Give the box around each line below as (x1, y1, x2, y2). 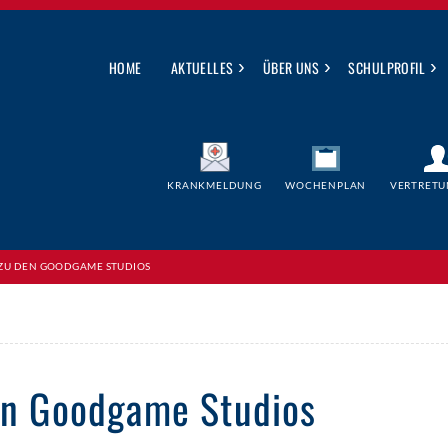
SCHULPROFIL (348, 57, 426, 78)
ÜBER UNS (262, 57, 320, 78)
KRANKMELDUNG (167, 179, 262, 191)
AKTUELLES (170, 57, 234, 78)
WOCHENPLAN (285, 179, 367, 191)
